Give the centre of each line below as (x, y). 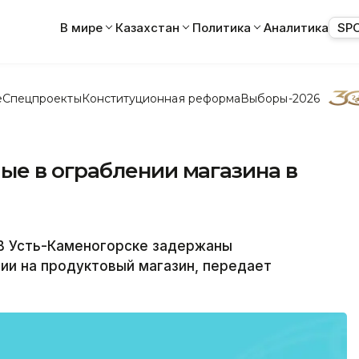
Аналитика (296, 27)
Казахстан (147, 27)
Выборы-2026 (280, 98)
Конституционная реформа (161, 98)
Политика (222, 27)
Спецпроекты (42, 98)
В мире (81, 27)
